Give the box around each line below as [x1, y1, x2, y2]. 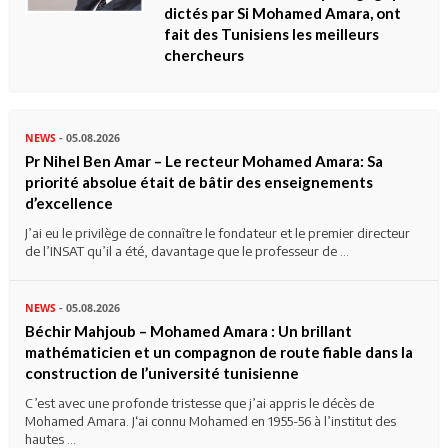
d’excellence [25, 193, 113, 212]
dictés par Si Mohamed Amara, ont [164, 3, 402, 22]
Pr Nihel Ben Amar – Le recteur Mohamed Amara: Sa [25, 151, 383, 170]
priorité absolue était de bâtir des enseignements [25, 172, 373, 191]
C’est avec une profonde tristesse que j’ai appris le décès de [25, 394, 374, 411]
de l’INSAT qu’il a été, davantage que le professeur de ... [25, 242, 349, 259]
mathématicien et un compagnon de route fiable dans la [25, 342, 413, 361]
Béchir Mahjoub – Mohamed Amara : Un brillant [25, 321, 352, 340]
